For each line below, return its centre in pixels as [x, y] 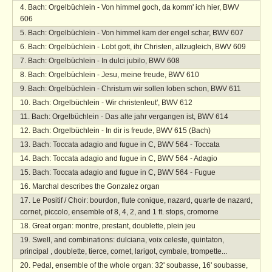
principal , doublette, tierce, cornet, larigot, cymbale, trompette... [123, 252]
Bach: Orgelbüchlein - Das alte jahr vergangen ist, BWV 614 [130, 117]
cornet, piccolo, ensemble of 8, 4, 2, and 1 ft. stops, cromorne [119, 212]
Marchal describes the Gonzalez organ [96, 187]
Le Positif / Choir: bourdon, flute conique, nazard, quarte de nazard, [142, 201]
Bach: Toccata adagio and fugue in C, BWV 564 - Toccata [126, 145]
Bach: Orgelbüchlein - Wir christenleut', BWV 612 [112, 103]
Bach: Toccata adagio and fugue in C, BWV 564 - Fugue [124, 173]
